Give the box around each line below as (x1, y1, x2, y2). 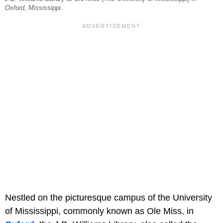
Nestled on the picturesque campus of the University (5, 193, 212, 203)
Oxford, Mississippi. (5, 4, 63, 12)
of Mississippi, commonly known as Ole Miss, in (5, 206, 194, 217)
